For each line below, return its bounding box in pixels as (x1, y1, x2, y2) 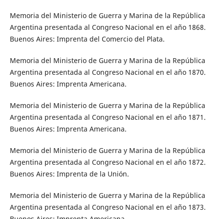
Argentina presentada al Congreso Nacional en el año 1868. (9, 22, 206, 32)
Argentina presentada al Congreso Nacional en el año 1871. (9, 112, 206, 122)
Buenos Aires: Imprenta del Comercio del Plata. (9, 34, 165, 44)
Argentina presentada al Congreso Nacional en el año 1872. (9, 157, 206, 167)
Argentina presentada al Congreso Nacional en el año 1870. (9, 67, 206, 77)
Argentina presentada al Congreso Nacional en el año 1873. (9, 202, 206, 212)
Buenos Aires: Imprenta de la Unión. (9, 169, 129, 178)
